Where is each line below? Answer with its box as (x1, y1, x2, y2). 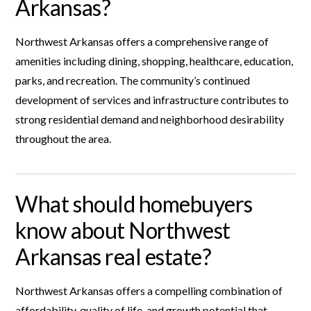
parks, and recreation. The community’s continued (15, 73, 251, 87)
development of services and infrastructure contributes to (15, 92, 289, 106)
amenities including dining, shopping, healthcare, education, (15, 53, 294, 67)
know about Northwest (15, 216, 230, 244)
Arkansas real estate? (15, 242, 212, 270)
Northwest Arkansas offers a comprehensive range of (15, 34, 269, 48)
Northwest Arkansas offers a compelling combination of (15, 283, 283, 297)
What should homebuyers (15, 190, 253, 217)
